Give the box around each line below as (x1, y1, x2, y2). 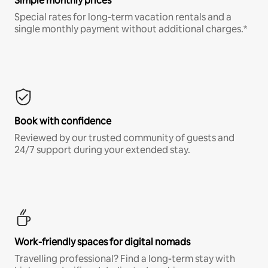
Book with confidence (14, 115, 111, 128)
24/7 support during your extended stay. (14, 144, 190, 157)
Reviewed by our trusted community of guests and (14, 132, 234, 145)
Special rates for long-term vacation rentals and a (14, 11, 232, 24)
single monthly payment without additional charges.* (14, 23, 247, 36)
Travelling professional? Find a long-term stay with (14, 252, 235, 266)
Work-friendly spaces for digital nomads (14, 236, 190, 249)
